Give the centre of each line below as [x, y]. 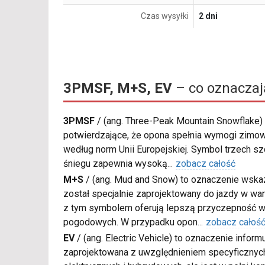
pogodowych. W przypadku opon [130, 222]
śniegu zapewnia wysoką [115, 164]
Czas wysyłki [165, 16]
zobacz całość [206, 164]
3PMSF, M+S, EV [118, 88]
